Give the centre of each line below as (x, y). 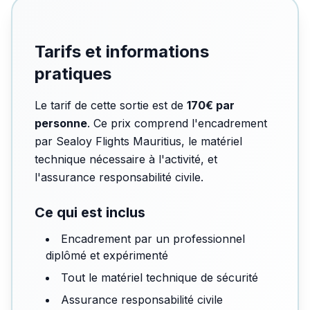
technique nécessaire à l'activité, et (126, 159)
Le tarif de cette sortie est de (111, 105)
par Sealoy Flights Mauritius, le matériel (138, 141)
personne (61, 123)
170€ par (211, 105)
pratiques (73, 74)
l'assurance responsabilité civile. (119, 177)
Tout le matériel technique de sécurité (159, 277)
